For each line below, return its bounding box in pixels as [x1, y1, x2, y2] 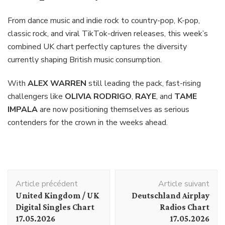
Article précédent [16, 178, 78, 190]
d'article [7, 182, 51, 196]
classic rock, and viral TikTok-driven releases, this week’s [8, 28, 208, 40]
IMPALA [8, 104, 38, 116]
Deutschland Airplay [132, 191, 209, 201]
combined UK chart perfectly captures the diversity [8, 41, 187, 53]
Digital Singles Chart [16, 202, 94, 212]
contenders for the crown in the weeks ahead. [8, 117, 168, 129]
